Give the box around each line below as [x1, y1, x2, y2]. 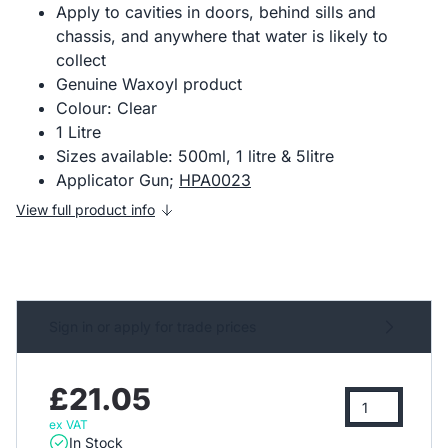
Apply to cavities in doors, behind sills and [56, 2, 376, 22]
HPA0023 [179, 170, 251, 190]
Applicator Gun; [56, 170, 179, 190]
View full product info [16, 201, 155, 218]
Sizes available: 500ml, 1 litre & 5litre [56, 146, 334, 166]
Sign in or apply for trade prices [49, 318, 256, 335]
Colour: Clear [56, 98, 157, 118]
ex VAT [49, 417, 88, 432]
